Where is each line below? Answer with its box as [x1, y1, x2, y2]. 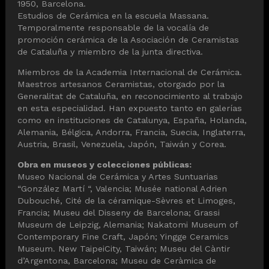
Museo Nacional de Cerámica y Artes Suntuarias [17, 172, 218, 182]
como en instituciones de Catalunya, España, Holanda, [17, 115, 247, 125]
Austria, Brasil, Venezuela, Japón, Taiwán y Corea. [17, 139, 226, 150]
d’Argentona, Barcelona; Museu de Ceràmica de [17, 256, 216, 266]
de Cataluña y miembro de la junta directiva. [17, 46, 203, 56]
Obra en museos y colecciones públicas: [17, 160, 192, 170]
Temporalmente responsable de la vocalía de [17, 22, 209, 32]
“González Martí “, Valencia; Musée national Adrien [17, 184, 227, 194]
